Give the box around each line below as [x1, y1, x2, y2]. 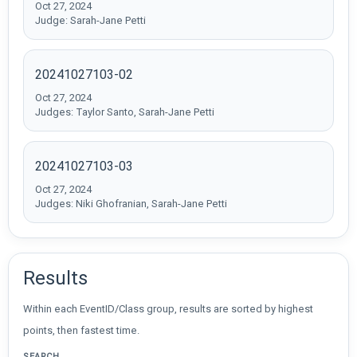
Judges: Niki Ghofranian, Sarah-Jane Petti [35, 197, 227, 210]
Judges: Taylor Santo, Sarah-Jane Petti [35, 105, 214, 118]
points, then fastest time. [23, 324, 139, 336]
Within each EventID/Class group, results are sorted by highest [23, 302, 313, 315]
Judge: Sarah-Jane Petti [35, 14, 146, 26]
